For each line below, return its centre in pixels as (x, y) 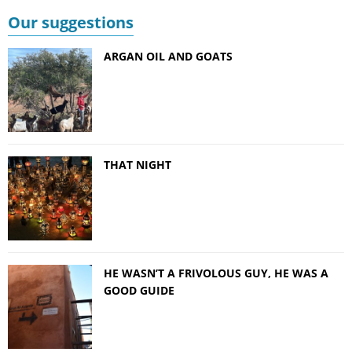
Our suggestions (71, 23)
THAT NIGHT (137, 165)
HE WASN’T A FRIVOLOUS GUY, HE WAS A (216, 273)
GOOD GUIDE (139, 291)
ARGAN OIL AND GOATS (168, 57)
